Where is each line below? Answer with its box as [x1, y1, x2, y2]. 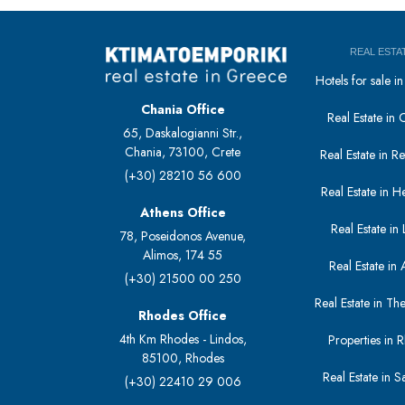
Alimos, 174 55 [143, 246, 223, 265]
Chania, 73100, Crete [125, 143, 241, 162]
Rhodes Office [138, 306, 228, 325]
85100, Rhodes [141, 349, 224, 368]
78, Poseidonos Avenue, [119, 227, 246, 246]
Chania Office [140, 100, 225, 119]
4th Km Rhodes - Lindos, [118, 330, 247, 349]
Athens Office [139, 203, 226, 222]
